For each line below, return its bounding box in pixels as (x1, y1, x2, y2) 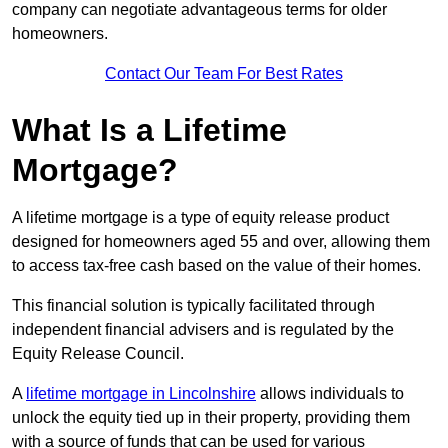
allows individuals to (256, 385, 404, 403)
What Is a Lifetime (12, 112, 287, 149)
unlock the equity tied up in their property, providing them (12, 409, 410, 427)
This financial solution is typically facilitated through (12, 297, 375, 315)
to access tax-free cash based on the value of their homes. (12, 257, 421, 275)
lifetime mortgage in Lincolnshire (26, 385, 256, 403)
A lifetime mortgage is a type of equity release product (12, 209, 389, 227)
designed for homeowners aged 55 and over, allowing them (12, 233, 430, 251)
